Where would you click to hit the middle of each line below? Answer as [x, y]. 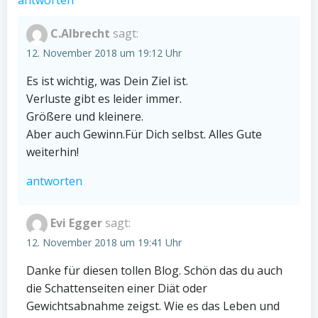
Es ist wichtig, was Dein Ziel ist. [107, 81]
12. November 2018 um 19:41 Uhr [104, 242]
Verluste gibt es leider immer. [104, 99]
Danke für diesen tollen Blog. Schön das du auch [154, 270]
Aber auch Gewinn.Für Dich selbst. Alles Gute [144, 134]
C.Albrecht [80, 34]
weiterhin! [53, 152]
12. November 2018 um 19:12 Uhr [104, 53]
